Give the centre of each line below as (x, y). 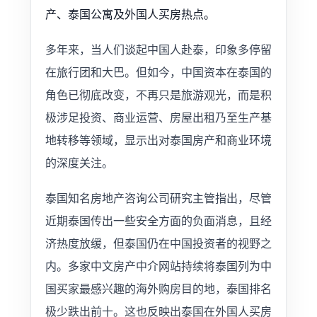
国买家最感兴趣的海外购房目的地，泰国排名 (158, 289)
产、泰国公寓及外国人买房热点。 (130, 14)
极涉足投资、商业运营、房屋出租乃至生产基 (158, 117)
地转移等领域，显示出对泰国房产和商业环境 (158, 140)
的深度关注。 (79, 163)
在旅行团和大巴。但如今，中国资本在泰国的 (158, 72)
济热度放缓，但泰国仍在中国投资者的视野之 (158, 243)
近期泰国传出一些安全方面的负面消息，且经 (158, 221)
